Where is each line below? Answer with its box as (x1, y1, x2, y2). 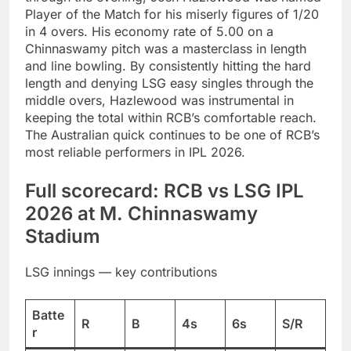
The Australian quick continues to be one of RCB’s (25, 126, 320, 143)
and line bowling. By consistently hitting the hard (25, 57, 311, 74)
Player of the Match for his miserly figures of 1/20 (25, 5, 319, 22)
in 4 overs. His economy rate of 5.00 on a (25, 23, 273, 39)
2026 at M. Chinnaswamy (25, 201, 258, 225)
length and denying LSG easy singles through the (25, 74, 313, 91)
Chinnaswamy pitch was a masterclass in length (25, 40, 306, 56)
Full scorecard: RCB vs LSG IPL (25, 179, 304, 202)
